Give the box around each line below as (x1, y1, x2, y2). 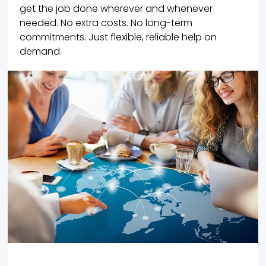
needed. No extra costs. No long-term (20, 16, 193, 30)
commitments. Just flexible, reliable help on (20, 30, 217, 45)
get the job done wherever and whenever (20, 2, 213, 16)
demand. (20, 45, 62, 59)
